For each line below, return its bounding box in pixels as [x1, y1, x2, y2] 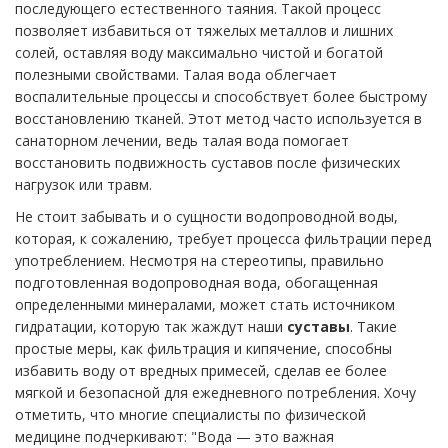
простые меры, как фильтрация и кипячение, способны [15, 339, 392, 359]
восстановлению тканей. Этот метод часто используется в [15, 109, 422, 129]
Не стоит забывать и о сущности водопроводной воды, [15, 207, 398, 227]
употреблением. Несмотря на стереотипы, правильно [15, 251, 384, 271]
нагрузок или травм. [15, 175, 152, 195]
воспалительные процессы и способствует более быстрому [15, 87, 427, 107]
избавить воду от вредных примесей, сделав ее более [15, 361, 387, 381]
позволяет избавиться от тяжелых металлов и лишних [15, 21, 393, 41]
